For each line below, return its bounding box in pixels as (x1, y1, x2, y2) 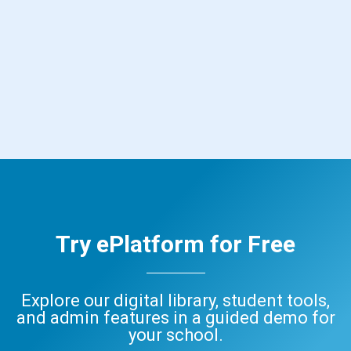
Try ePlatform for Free (56, 230, 295, 258)
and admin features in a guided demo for (16, 307, 335, 327)
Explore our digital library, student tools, (21, 290, 330, 310)
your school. (128, 324, 223, 345)
